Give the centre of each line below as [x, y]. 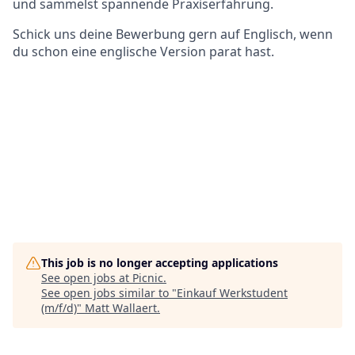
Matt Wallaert [121, 307]
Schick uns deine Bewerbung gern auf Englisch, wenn [173, 34]
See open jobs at [87, 277]
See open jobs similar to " [109, 292]
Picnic [148, 277]
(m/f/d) [59, 307]
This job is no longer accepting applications [160, 262]
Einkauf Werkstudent [232, 292]
